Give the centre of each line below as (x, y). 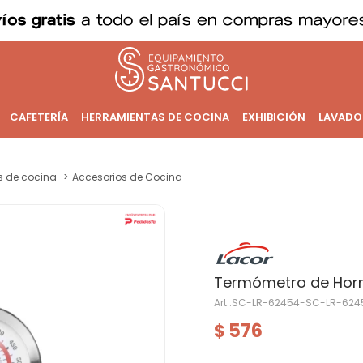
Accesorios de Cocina (127, 177)
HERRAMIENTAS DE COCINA (155, 117)
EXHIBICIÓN (273, 117)
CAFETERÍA (38, 117)
